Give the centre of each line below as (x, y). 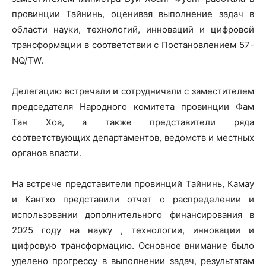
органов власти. (47, 153)
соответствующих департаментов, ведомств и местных (133, 137)
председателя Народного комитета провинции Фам (133, 107)
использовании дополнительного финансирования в (133, 215)
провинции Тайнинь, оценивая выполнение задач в (133, 14)
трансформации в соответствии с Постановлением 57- (133, 45)
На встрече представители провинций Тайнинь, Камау (133, 184)
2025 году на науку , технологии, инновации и (133, 230)
